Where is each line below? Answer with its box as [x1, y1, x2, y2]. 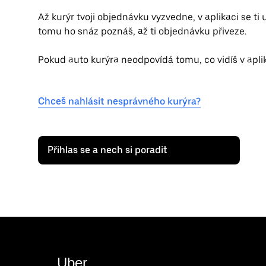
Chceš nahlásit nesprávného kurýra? [38, 96, 201, 107]
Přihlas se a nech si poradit [47, 144, 167, 156]
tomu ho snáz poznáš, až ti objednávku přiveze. [38, 26, 246, 37]
